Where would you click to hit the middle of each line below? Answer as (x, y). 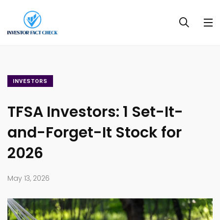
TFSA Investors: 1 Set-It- (95, 112)
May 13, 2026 (28, 179)
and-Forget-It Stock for (95, 133)
